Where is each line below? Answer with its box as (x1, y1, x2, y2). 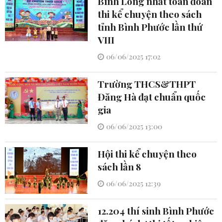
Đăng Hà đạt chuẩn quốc (97, 90, 206, 104)
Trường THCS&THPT (97, 77, 196, 91)
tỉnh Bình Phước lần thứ (97, 20, 203, 34)
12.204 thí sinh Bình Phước (97, 204, 214, 218)
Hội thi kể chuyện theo (97, 147, 197, 161)
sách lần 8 (97, 160, 141, 173)
